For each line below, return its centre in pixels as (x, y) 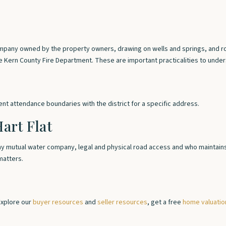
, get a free (165, 202)
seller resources (122, 202)
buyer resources (58, 202)
